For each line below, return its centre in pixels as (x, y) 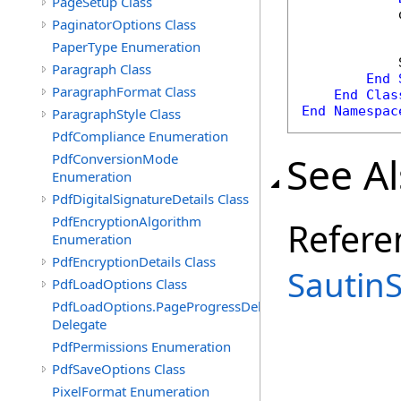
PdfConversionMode (115, 158)
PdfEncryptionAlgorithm (127, 221)
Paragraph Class (102, 69)
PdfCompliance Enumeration (140, 136)
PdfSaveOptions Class (119, 369)
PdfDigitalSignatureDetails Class (150, 199)
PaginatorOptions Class (124, 24)
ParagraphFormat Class (124, 91)
